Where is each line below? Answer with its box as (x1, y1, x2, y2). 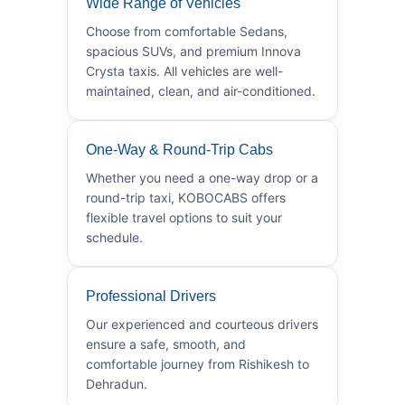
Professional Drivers (86, 287, 216, 304)
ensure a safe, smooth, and (86, 335, 246, 352)
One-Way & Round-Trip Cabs (86, 141, 273, 157)
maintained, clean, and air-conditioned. (86, 82, 316, 99)
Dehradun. (86, 375, 147, 391)
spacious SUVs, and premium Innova (86, 42, 301, 59)
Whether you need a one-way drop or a (86, 169, 318, 185)
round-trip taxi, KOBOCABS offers (86, 189, 286, 205)
